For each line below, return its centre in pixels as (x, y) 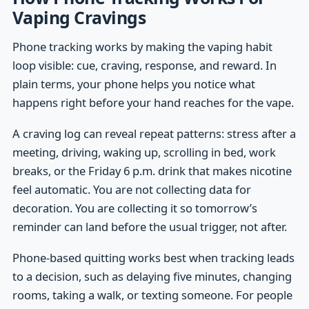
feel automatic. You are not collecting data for (131, 190)
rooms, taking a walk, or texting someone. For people (152, 295)
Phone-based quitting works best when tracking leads (153, 258)
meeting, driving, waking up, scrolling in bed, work (144, 152)
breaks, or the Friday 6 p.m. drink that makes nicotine (152, 171)
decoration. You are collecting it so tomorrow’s (134, 208)
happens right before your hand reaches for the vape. (153, 102)
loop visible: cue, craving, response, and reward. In (144, 65)
